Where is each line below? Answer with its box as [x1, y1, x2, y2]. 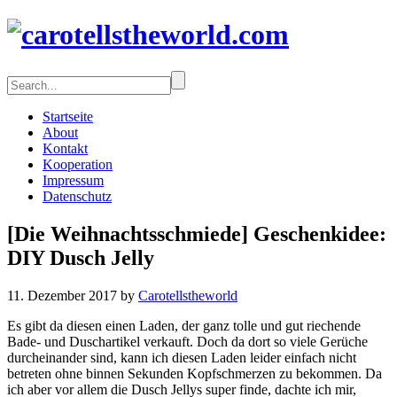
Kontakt [43, 140, 88, 156]
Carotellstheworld [138, 287, 237, 303]
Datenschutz [43, 188, 112, 204]
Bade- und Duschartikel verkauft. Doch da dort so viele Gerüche [7, 333, 368, 349]
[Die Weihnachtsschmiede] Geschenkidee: [7, 222, 386, 245]
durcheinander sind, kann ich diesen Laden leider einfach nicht [7, 349, 356, 365]
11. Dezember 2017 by [7, 287, 138, 303]
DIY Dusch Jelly [7, 245, 154, 269]
